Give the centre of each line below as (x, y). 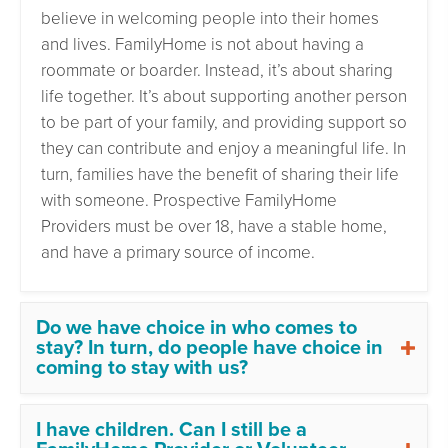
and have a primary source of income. (178, 252)
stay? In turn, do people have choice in (209, 347)
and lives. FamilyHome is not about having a (202, 44)
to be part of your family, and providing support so (224, 122)
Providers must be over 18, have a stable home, (214, 226)
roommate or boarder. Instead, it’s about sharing (217, 70)
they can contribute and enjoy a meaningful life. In (223, 148)
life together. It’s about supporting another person (224, 96)
